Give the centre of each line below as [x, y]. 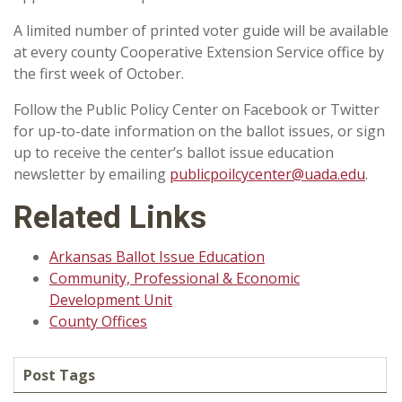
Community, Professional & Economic [175, 278]
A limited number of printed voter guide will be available [201, 31]
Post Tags [59, 375]
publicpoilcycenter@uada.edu [267, 174]
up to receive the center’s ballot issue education [174, 153]
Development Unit [111, 300]
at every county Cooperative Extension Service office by [199, 52]
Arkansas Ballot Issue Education [157, 257]
